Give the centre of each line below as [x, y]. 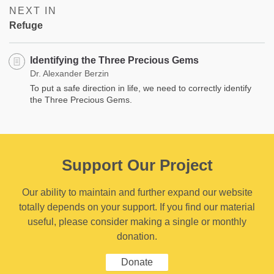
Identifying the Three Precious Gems [114, 60]
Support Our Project [137, 165]
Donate [137, 262]
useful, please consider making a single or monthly [137, 221]
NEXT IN [33, 10]
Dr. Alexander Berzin [69, 73]
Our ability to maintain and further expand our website [137, 192]
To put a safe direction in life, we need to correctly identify [141, 88]
